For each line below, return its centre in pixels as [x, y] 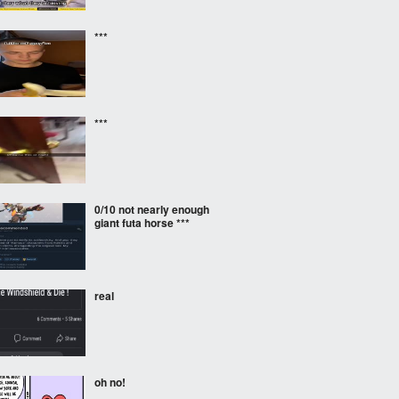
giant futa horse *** [142, 223]
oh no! [110, 382]
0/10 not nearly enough [152, 209]
